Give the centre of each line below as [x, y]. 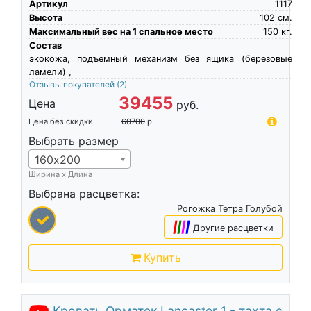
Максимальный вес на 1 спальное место [121, 31]
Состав [45, 45]
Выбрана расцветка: [84, 193]
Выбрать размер [73, 141]
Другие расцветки [234, 228]
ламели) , [50, 72]
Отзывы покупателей [73, 84]
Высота [45, 17]
